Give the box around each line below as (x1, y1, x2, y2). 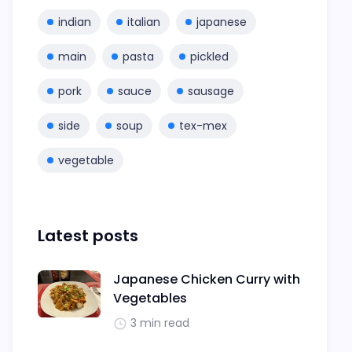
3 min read (130, 315, 189, 332)
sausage (188, 83, 234, 100)
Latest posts (38, 225, 138, 247)
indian (58, 14, 91, 31)
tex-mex (179, 118, 227, 134)
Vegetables (113, 289, 187, 308)
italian (127, 14, 160, 31)
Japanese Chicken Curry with (113, 270, 300, 289)
